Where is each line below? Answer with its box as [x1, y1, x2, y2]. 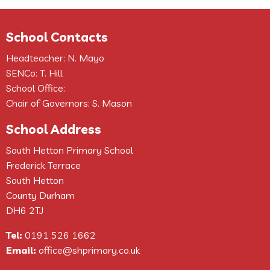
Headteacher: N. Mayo [6, 52, 104, 64]
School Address [6, 121, 101, 137]
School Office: [6, 82, 65, 95]
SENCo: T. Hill [6, 67, 63, 80]
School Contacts [6, 29, 108, 45]
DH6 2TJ [6, 204, 43, 217]
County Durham [6, 189, 75, 202]
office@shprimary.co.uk [39, 244, 140, 257]
